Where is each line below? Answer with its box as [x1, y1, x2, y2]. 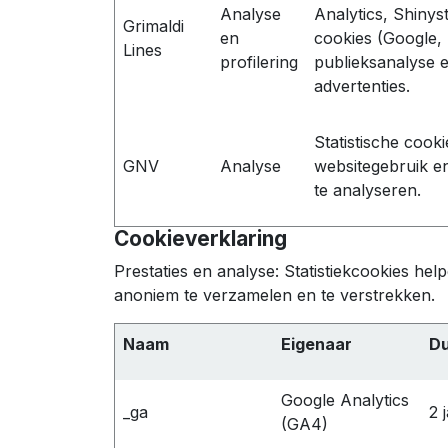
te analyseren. [314, 179, 421, 200]
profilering [220, 51, 298, 72]
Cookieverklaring [114, 225, 287, 251]
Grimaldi [123, 15, 184, 36]
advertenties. [314, 75, 410, 96]
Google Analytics [281, 389, 409, 410]
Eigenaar [281, 333, 352, 354]
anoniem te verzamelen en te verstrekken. [114, 284, 435, 305]
